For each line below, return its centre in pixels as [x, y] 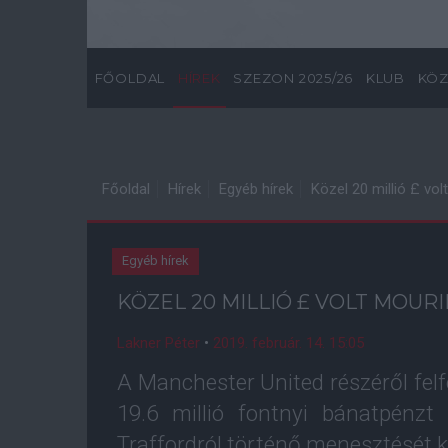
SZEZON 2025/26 [293, 78]
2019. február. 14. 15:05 [288, 343]
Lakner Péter [158, 343]
